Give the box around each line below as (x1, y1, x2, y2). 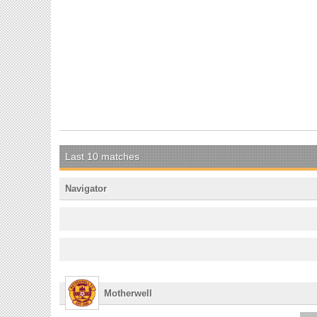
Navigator (65, 183, 107, 194)
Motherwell (104, 287, 152, 299)
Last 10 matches (65, 150, 139, 162)
